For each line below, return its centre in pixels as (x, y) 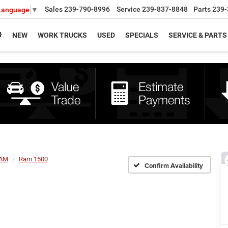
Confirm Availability (174, 165)
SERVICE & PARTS (198, 35)
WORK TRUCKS (62, 35)
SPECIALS (142, 35)
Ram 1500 (33, 159)
